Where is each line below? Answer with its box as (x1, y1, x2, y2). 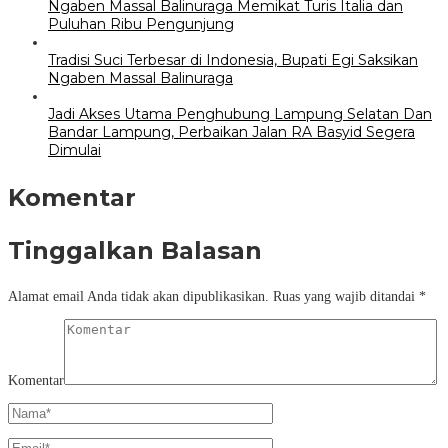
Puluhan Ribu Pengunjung (48, 14, 234, 33)
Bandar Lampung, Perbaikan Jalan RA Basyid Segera (48, 122, 415, 141)
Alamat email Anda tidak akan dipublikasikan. (8, 288, 269, 304)
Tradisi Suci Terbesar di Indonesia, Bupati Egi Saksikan (48, 50, 418, 69)
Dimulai (48, 140, 101, 159)
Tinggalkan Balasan (8, 235, 262, 265)
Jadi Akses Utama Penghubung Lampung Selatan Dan (48, 104, 432, 123)
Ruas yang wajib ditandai (273, 288, 419, 304)
